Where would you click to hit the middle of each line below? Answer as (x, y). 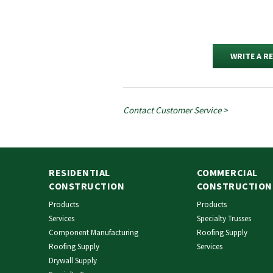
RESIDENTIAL (80, 172)
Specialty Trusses (224, 218)
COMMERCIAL (227, 172)
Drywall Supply (73, 260)
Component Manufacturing (94, 232)
